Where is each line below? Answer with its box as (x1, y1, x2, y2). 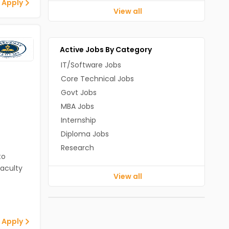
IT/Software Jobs (60, 60, 121, 70)
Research (60, 143, 94, 153)
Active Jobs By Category (59, 44, 152, 55)
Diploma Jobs (60, 129, 109, 139)
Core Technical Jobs (60, 74, 134, 84)
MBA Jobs (60, 101, 94, 111)
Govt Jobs (60, 87, 97, 98)
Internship (60, 115, 96, 125)
